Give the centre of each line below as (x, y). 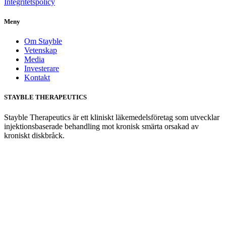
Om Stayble (43, 41)
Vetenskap (41, 50)
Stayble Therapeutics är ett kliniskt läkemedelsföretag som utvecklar (112, 117)
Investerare (42, 69)
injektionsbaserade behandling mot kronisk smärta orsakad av (102, 126)
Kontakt (37, 78)
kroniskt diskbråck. (34, 135)
